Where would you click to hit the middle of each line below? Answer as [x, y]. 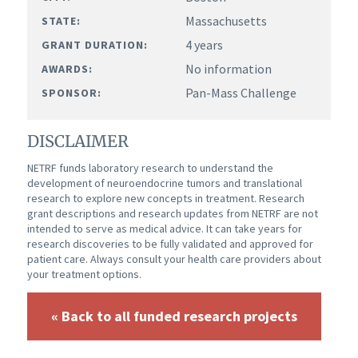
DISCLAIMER [78, 141]
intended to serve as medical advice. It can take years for [164, 229]
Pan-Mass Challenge [241, 92]
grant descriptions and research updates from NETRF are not [172, 214]
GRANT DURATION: [94, 44]
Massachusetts [226, 20]
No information [228, 68]
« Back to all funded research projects [174, 316]
